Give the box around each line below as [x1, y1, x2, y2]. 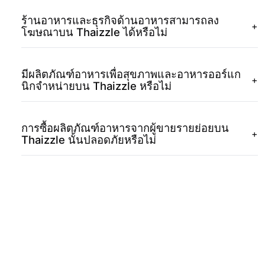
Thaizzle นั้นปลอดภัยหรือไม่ [21, 132, 156, 146]
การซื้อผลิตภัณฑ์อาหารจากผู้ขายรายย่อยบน [21, 121, 229, 134]
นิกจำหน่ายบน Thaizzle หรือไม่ [21, 79, 172, 92]
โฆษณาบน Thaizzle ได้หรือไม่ [21, 25, 167, 38]
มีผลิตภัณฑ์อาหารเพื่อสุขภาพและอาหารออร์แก [21, 67, 241, 80]
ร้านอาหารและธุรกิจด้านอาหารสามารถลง [21, 13, 219, 27]
